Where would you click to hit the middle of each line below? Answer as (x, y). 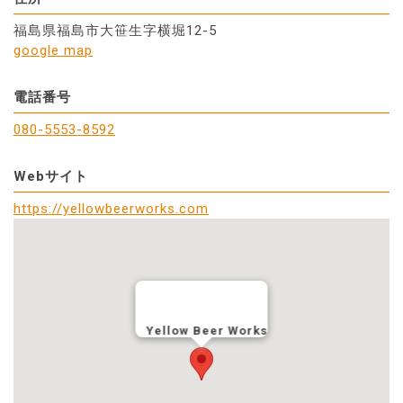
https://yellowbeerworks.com (111, 209)
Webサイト (51, 177)
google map (53, 51)
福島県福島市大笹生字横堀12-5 (115, 31)
